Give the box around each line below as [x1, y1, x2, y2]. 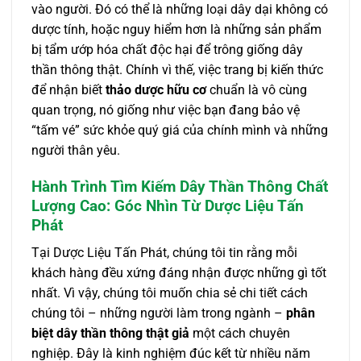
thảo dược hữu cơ [106, 81, 206, 98]
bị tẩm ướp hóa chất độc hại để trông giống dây [31, 41, 303, 57]
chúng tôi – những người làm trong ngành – [31, 305, 286, 322]
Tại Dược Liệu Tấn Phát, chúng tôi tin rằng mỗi [31, 245, 297, 261]
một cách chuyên [189, 326, 290, 342]
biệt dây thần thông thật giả [31, 326, 189, 342]
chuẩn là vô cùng [206, 81, 307, 98]
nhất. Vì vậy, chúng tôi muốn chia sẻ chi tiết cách [31, 285, 308, 301]
